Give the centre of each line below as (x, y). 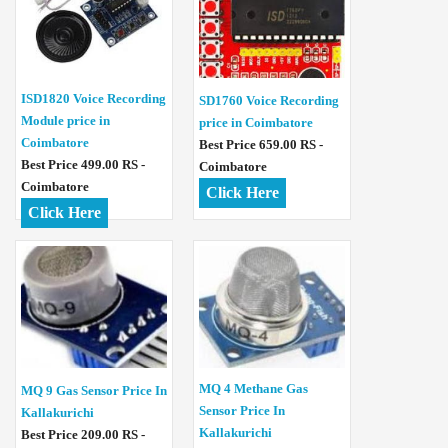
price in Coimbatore (256, 123)
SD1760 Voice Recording (269, 101)
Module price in (65, 120)
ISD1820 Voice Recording (93, 98)
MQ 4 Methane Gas (253, 388)
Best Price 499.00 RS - (83, 164)
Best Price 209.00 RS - (83, 435)
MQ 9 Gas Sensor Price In (94, 391)
